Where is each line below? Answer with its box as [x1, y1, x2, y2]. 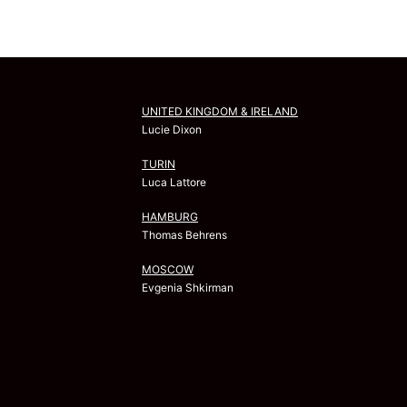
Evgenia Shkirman [142, 281, 233, 295]
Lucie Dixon [142, 123, 202, 137]
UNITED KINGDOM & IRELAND [142, 104, 298, 119]
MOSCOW [142, 263, 194, 277]
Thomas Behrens [142, 228, 227, 243]
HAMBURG [142, 210, 198, 224]
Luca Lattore [142, 175, 206, 190]
